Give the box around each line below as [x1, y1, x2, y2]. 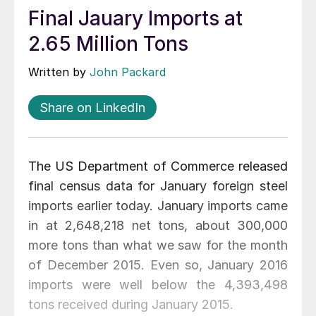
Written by [28, 65, 90, 80]
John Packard [90, 65, 166, 80]
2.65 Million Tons [28, 32, 188, 56]
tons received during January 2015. [28, 297, 233, 312]
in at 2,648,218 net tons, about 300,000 [28, 218, 288, 233]
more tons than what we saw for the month [28, 238, 288, 253]
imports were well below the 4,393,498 [28, 277, 288, 293]
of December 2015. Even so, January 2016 [28, 257, 288, 273]
